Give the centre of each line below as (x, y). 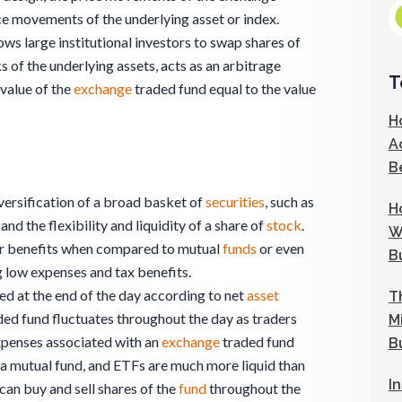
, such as (289, 201)
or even (280, 248)
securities (235, 201)
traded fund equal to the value (224, 88)
